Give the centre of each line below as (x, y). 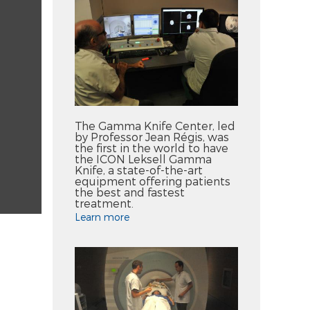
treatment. (104, 203)
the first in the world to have (152, 147)
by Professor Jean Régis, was (152, 136)
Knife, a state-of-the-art (139, 170)
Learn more (102, 217)
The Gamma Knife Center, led (155, 125)
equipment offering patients (153, 181)
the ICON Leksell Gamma (143, 158)
